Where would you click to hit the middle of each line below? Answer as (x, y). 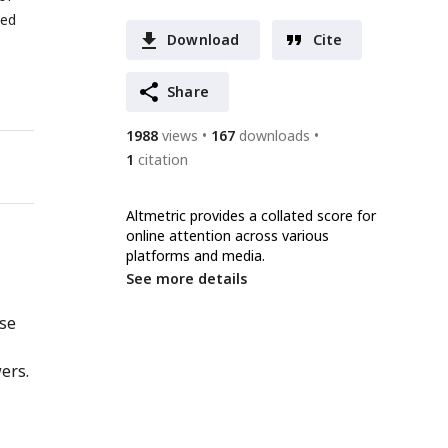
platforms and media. (195, 255)
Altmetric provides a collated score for (251, 215)
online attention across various (227, 235)
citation (163, 159)
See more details (186, 278)
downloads (274, 135)
